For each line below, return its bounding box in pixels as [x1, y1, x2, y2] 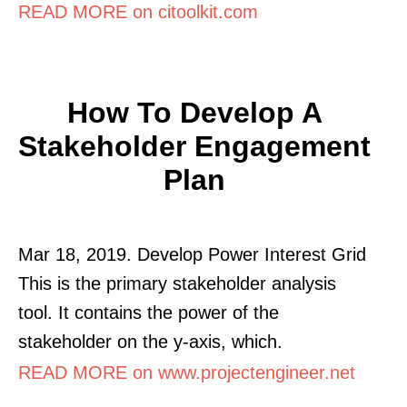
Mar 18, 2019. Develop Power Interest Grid [18, 243, 366, 264]
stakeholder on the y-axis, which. [18, 331, 283, 352]
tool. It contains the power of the [18, 302, 279, 323]
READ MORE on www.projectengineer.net [18, 362, 355, 382]
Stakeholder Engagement [18, 129, 371, 163]
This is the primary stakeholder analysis [18, 273, 336, 293]
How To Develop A [66, 95, 323, 129]
